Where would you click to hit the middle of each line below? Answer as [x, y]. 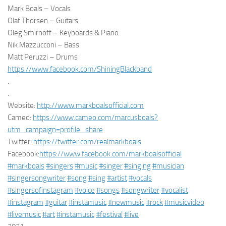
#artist [117, 178]
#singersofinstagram [40, 190]
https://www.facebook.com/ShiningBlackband [80, 69]
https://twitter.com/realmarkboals [87, 142]
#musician [168, 166]
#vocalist [175, 190]
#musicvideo [184, 202]
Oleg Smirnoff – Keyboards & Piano [63, 33]
